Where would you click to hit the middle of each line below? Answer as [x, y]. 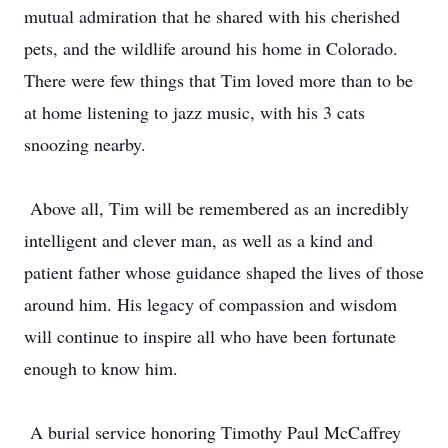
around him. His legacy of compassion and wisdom [210, 304]
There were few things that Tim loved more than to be [218, 80]
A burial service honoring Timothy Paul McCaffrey [212, 432]
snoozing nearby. [85, 144]
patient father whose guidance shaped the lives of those [224, 272]
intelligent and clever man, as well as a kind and [198, 240]
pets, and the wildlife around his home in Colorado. [211, 48]
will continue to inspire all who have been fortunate [210, 336]
